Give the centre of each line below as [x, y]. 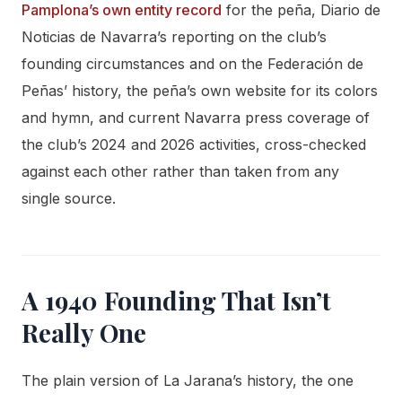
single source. [69, 199]
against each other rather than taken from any [180, 172]
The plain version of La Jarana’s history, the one [188, 381]
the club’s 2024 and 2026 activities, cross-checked [194, 145]
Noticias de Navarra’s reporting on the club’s [174, 37]
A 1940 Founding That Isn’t [176, 301]
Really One [84, 333]
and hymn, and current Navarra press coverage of [196, 118]
